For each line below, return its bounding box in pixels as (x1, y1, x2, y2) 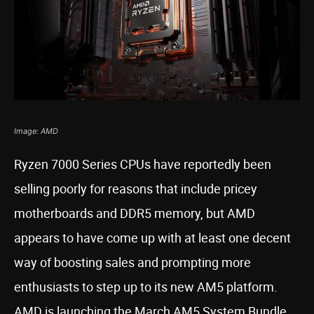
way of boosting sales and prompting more (14, 254, 251, 271)
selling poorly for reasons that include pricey (14, 180, 257, 197)
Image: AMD (14, 126, 58, 136)
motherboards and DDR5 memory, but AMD (14, 205, 255, 221)
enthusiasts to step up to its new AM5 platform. (14, 278, 278, 295)
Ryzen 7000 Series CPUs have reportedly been (14, 156, 271, 172)
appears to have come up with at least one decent (14, 229, 291, 246)
